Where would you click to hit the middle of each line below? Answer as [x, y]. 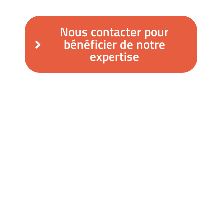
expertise [114, 56]
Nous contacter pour [114, 32]
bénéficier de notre [114, 44]
